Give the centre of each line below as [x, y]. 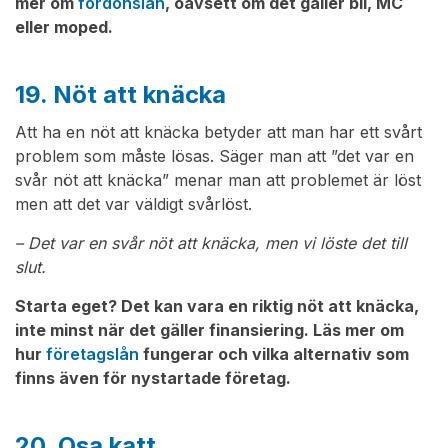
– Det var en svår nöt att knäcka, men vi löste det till [211, 243]
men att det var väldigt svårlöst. [133, 204]
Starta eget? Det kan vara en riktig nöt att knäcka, [217, 306]
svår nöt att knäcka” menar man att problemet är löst [218, 180]
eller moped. [64, 27]
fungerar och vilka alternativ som [274, 354]
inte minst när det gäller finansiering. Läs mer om [209, 330]
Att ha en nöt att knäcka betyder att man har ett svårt [218, 132]
